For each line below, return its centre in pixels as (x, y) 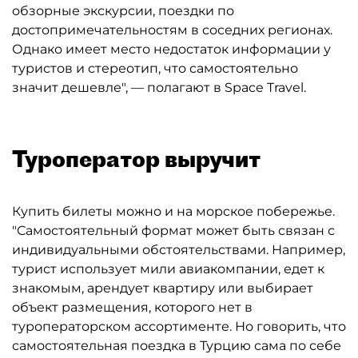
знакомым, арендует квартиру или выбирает (163, 288)
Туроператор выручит (136, 159)
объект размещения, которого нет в (132, 307)
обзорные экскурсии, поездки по (123, 11)
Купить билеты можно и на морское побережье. (173, 211)
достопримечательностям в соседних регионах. (172, 30)
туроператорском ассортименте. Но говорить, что (179, 326)
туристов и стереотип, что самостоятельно (155, 68)
